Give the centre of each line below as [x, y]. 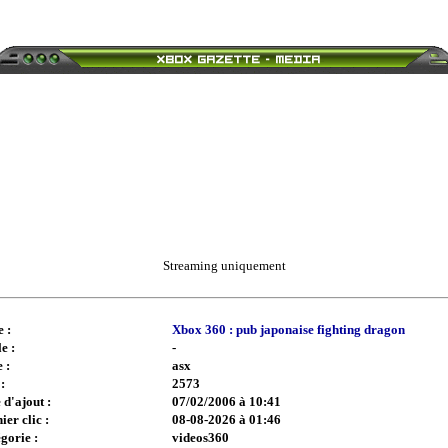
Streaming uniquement [224, 265]
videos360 [200, 437]
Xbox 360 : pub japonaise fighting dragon [288, 329]
